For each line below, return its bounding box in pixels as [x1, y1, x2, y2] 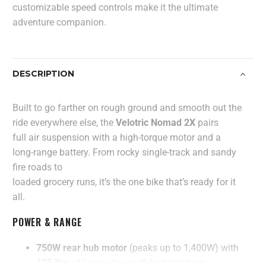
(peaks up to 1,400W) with [127, 242, 239, 254]
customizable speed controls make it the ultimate [12, 2, 218, 13]
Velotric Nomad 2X [116, 116, 195, 128]
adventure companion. [12, 17, 106, 28]
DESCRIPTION [12, 68, 74, 79]
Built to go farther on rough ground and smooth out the [12, 102, 242, 113]
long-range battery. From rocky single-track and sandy [12, 146, 236, 158]
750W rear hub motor [36, 242, 127, 254]
